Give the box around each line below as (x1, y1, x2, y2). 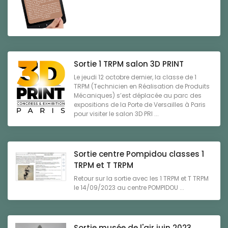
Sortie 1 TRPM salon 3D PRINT (74, 59, 184, 70)
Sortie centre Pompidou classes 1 (74, 149, 204, 160)
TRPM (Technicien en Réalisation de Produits (74, 82, 210, 91)
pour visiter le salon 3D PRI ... (74, 109, 159, 119)
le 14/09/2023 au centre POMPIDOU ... (74, 183, 184, 192)
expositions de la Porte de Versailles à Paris (74, 100, 206, 109)
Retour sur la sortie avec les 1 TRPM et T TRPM (74, 174, 209, 183)
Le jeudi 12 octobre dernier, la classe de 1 (74, 73, 196, 82)
